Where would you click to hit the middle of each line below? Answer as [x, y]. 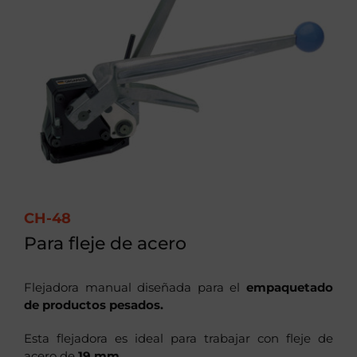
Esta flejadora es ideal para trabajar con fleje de [178, 338]
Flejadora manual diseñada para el [135, 287]
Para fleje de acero [105, 243]
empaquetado [290, 287]
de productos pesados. [94, 304]
